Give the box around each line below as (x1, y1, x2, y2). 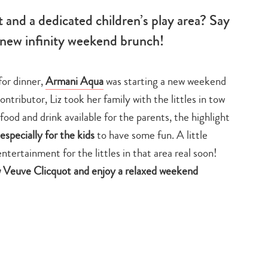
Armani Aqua (45, 72, 103, 89)
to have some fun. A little (95, 126, 208, 143)
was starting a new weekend (103, 72, 226, 89)
